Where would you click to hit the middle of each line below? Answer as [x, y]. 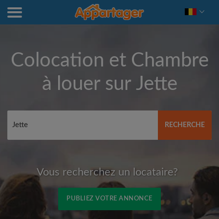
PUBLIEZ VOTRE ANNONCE [109, 199]
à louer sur [89, 84]
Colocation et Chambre [109, 61]
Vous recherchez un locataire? [107, 172]
